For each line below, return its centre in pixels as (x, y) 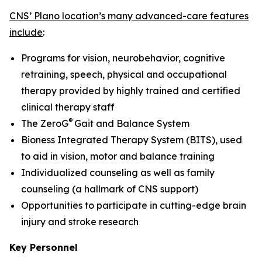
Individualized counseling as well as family (118, 173)
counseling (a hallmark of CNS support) (111, 189)
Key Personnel (44, 247)
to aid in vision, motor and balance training (119, 156)
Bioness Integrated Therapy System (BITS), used (132, 140)
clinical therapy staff (69, 107)
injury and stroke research (81, 222)
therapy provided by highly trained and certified (131, 91)
